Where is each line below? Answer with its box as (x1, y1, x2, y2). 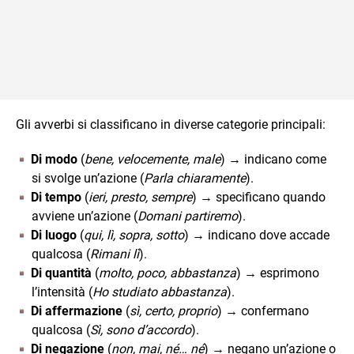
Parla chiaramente (144, 171, 246, 186)
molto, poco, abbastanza (99, 265, 236, 281)
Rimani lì (90, 247, 139, 262)
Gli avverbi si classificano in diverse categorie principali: (16, 117, 326, 132)
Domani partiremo (137, 209, 238, 224)
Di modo (31, 152, 77, 167)
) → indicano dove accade (184, 228, 330, 243)
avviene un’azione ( (32, 209, 137, 224)
